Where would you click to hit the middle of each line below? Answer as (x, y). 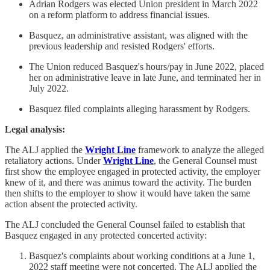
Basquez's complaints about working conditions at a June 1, (142, 256)
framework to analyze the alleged (200, 149)
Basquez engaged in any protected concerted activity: (106, 235)
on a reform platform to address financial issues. (119, 14)
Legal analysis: (35, 129)
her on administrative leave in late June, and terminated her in (145, 77)
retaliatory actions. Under (54, 160)
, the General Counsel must (205, 160)
